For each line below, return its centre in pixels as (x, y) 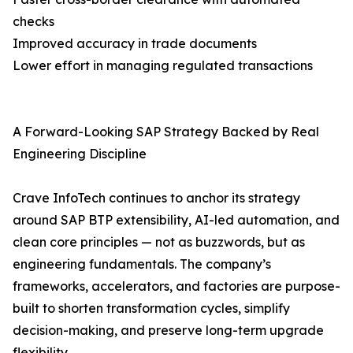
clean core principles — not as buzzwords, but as (159, 242)
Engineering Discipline (80, 154)
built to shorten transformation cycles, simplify (151, 308)
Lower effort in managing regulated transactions (163, 66)
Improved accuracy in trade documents (135, 44)
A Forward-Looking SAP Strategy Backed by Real (166, 132)
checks (33, 22)
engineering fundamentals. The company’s (142, 264)
